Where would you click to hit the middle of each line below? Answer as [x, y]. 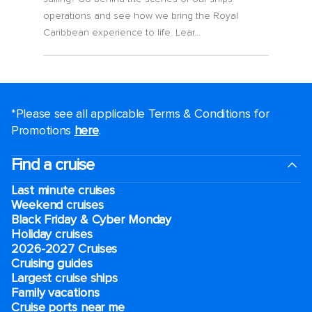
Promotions [43, 131]
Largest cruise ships [64, 278]
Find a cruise [53, 165]
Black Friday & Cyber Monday [92, 220]
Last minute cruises [63, 190]
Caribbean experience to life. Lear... [122, 33]
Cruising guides [52, 264]
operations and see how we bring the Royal [141, 16]
